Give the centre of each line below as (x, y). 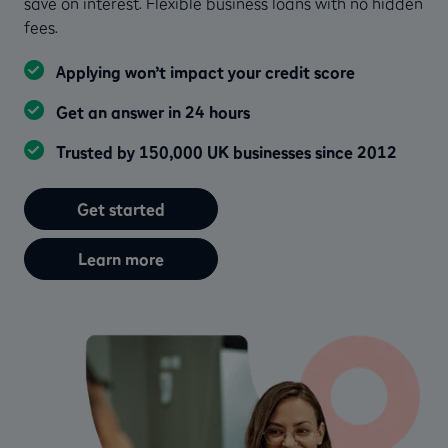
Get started (121, 208)
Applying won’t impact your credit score (205, 71)
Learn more (121, 258)
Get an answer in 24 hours (153, 111)
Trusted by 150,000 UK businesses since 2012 (226, 151)
